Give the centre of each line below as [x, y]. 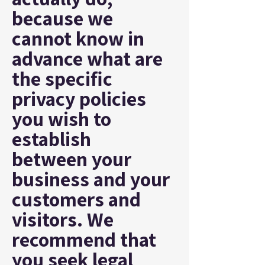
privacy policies [79, 98]
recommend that [84, 239]
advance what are [87, 58]
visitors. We [63, 219]
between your [72, 159]
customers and [76, 199]
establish [51, 139]
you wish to [62, 119]
